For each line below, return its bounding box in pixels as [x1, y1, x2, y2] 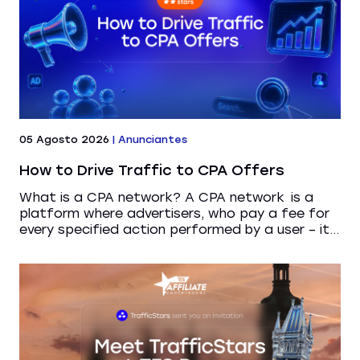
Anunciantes [118, 133, 187, 145]
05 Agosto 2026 [19, 133, 109, 145]
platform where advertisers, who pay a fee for [19, 205, 329, 221]
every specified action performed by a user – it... [19, 221, 339, 237]
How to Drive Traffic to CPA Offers [19, 161, 284, 179]
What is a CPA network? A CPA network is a [19, 189, 313, 205]
